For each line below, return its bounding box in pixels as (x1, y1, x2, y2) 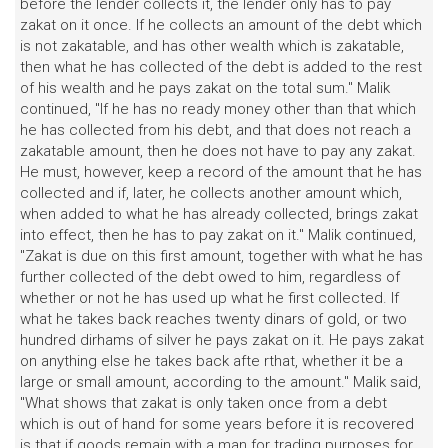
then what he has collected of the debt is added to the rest (20, 58, 422, 76)
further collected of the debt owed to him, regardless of (20, 268, 400, 286)
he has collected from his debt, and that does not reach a (20, 121, 411, 139)
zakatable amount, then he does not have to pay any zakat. (20, 142, 416, 160)
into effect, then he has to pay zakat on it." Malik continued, (20, 226, 416, 244)
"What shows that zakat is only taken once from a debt (20, 394, 387, 412)
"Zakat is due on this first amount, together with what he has (20, 247, 423, 265)
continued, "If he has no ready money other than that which (20, 100, 416, 118)
